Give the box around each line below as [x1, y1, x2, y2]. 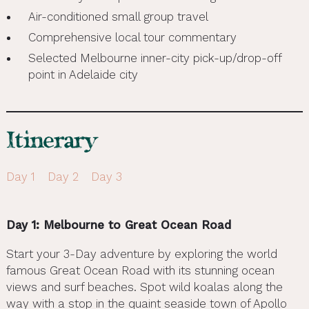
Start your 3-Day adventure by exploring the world [6, 246, 277, 261]
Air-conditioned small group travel [28, 9, 208, 23]
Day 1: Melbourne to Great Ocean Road [6, 217, 231, 232]
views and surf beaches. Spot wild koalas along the [6, 279, 283, 294]
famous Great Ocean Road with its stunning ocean [6, 263, 275, 277]
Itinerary [6, 130, 97, 154]
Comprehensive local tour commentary [28, 30, 237, 44]
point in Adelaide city [28, 67, 138, 81]
